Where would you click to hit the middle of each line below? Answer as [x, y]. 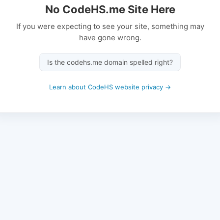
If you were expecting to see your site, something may [110, 26]
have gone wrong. [110, 37]
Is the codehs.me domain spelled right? [110, 62]
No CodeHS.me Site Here [110, 9]
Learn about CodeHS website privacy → [110, 87]
